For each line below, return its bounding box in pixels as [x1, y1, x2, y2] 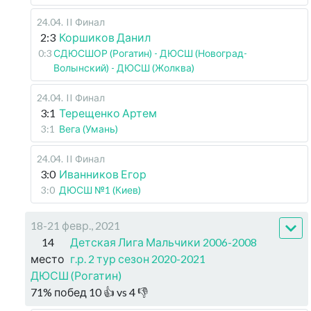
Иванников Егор [59, 167, 146, 180]
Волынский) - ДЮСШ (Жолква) [53, 62, 194, 74]
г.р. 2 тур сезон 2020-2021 [70, 252, 205, 265]
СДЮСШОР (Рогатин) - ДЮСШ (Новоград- [53, 47, 247, 59]
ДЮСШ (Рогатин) [31, 269, 121, 282]
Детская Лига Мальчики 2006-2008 [70, 235, 257, 249]
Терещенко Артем [59, 106, 157, 119]
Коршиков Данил [59, 31, 151, 44]
